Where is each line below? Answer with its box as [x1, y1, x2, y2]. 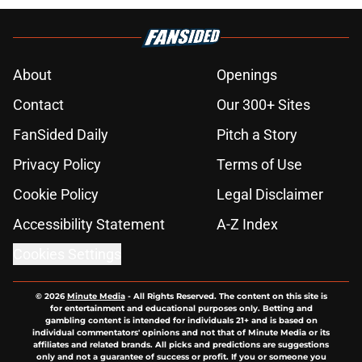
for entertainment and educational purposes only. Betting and [49, 302, 313, 314]
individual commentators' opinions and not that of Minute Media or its [32, 326, 330, 338]
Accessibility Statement [13, 215, 165, 233]
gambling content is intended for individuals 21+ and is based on [44, 314, 318, 326]
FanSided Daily [13, 125, 108, 143]
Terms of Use [217, 155, 302, 173]
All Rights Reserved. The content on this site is [133, 290, 327, 301]
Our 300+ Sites [217, 95, 310, 113]
